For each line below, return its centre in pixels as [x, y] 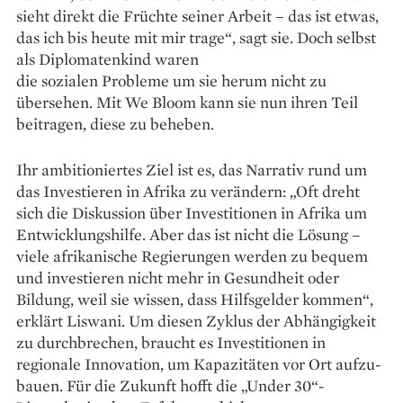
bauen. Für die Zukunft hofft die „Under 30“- [170, 385]
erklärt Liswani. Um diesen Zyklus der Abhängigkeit [196, 320]
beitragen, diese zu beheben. [115, 123]
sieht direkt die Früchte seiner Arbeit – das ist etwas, [197, 15]
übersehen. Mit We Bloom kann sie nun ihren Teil [187, 102]
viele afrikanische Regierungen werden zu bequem [192, 255]
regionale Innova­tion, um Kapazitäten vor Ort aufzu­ [199, 363]
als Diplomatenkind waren [107, 58]
